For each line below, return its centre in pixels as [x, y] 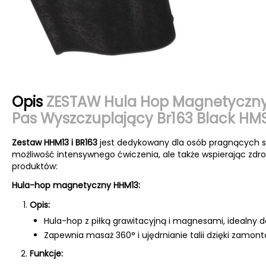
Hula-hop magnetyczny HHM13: [76, 185]
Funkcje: [46, 253]
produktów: [35, 166]
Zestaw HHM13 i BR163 [56, 142]
